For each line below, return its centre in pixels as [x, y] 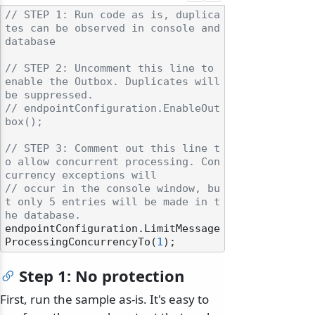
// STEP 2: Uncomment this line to [109, 69]
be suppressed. [49, 95]
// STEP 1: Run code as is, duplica [112, 15]
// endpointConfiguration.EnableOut [112, 109]
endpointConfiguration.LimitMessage [112, 229]
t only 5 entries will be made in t [112, 202]
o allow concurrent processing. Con [112, 162]
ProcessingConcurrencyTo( [81, 242]
